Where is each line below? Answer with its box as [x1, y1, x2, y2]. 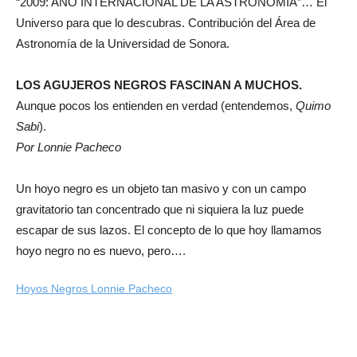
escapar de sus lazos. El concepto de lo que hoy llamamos [16, 223, 322, 237]
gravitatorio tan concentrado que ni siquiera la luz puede [16, 202, 304, 216]
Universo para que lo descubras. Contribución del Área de [16, 16, 316, 29]
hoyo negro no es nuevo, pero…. [16, 244, 186, 257]
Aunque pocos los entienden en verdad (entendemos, [16, 99, 296, 112]
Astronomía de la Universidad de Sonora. [16, 37, 229, 50]
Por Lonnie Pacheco [16, 140, 121, 154]
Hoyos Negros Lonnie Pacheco [16, 282, 172, 295]
